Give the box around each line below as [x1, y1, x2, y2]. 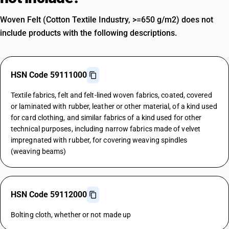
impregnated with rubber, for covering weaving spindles [11, 136, 188, 144]
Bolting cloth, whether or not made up [11, 211, 131, 219]
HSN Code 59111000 [11, 70, 87, 80]
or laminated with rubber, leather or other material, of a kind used [11, 102, 217, 110]
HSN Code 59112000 [11, 190, 87, 199]
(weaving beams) [11, 147, 66, 155]
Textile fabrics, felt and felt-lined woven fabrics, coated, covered [11, 91, 212, 99]
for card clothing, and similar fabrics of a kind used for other [11, 113, 202, 122]
